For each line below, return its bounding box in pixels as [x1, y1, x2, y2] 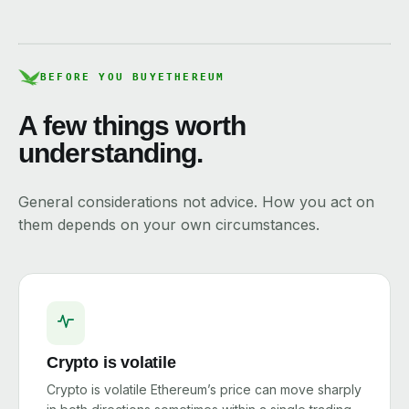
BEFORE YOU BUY [40, 71, 158, 83]
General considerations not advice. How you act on [18, 193, 374, 211]
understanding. [18, 138, 204, 168]
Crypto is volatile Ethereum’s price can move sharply [47, 382, 362, 397]
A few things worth [18, 110, 246, 141]
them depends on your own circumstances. [18, 215, 320, 234]
